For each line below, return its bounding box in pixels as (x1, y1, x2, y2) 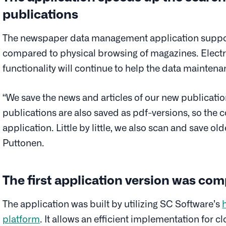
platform (3, 213, 40, 224)
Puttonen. (3, 136, 45, 148)
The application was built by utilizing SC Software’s (3, 198, 222, 209)
